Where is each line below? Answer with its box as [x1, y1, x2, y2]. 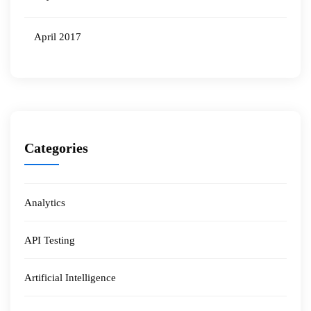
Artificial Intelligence [24, 272, 116, 283]
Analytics [24, 197, 65, 208]
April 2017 [34, 31, 81, 42]
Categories [24, 140, 88, 155]
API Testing [24, 235, 75, 246]
